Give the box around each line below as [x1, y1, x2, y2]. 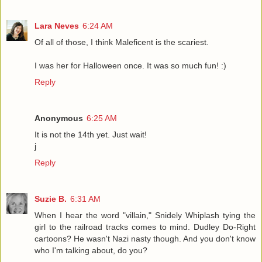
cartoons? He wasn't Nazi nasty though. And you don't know [35, 233, 256, 243]
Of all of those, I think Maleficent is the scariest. [35, 37, 209, 47]
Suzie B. [35, 194, 67, 204]
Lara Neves [35, 20, 79, 30]
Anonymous [35, 113, 83, 123]
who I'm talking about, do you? [35, 245, 147, 255]
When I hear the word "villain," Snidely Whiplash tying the [35, 210, 256, 220]
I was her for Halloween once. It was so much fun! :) [35, 60, 226, 70]
